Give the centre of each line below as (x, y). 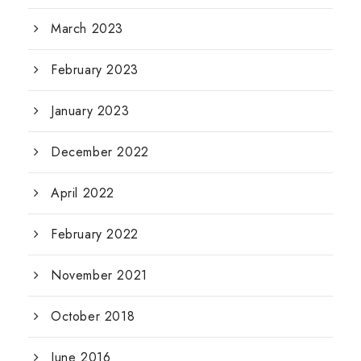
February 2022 (95, 234)
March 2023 (87, 28)
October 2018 (93, 316)
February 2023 (95, 69)
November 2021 (99, 275)
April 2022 (83, 193)
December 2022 (100, 151)
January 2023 (90, 110)
